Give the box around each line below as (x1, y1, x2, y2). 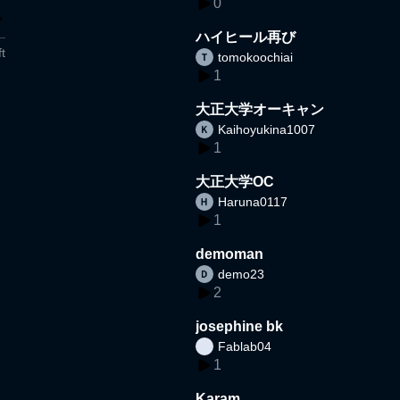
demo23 (218, 266, 265, 281)
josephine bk (196, 318, 284, 334)
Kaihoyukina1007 (218, 121, 316, 137)
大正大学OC (196, 173, 275, 189)
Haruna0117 (218, 194, 288, 209)
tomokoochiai (218, 49, 294, 64)
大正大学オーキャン (196, 101, 325, 117)
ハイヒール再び (196, 29, 296, 45)
